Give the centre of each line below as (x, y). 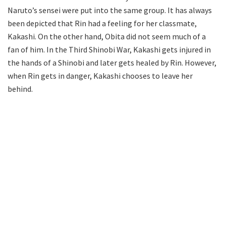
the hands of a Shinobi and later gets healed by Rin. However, (112, 62)
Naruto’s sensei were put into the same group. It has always (110, 10)
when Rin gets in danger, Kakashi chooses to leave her (100, 75)
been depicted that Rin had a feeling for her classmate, (102, 23)
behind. (20, 89)
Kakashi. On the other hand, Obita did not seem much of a (107, 36)
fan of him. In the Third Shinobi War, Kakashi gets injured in (109, 49)
